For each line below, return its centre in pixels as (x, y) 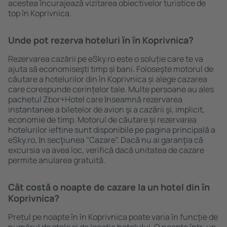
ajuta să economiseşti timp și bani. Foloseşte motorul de (111, 69)
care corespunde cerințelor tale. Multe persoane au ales (111, 89)
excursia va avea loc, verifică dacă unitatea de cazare (106, 150)
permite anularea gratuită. (57, 160)
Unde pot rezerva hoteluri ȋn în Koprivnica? (101, 40)
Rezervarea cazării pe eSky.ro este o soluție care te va (106, 59)
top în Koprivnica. (40, 13)
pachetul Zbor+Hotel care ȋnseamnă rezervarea (95, 99)
